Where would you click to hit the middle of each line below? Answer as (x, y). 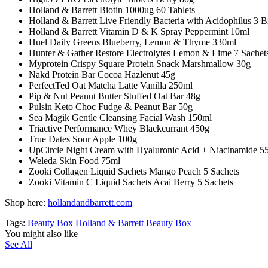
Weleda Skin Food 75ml (74, 160)
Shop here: (26, 202)
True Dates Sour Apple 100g (83, 139)
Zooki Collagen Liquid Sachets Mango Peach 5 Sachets (134, 171)
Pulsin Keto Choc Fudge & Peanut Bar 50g (111, 106)
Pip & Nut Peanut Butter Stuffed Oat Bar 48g (115, 96)
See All (19, 244)
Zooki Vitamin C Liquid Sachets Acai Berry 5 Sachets (131, 182)
